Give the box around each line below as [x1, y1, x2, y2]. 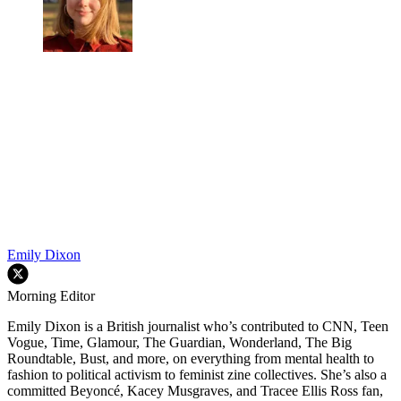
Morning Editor [7, 287, 95, 303]
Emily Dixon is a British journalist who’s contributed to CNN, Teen [7, 318, 388, 334]
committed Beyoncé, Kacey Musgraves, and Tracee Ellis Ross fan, [7, 382, 383, 398]
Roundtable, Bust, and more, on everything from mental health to [7, 350, 374, 366]
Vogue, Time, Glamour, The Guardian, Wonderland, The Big [7, 334, 352, 350]
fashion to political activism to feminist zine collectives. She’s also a [7, 366, 387, 382]
